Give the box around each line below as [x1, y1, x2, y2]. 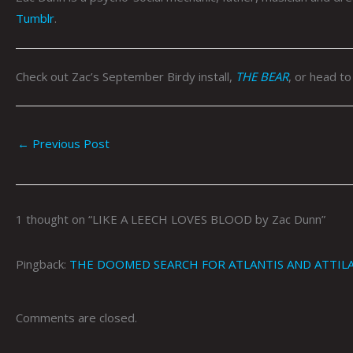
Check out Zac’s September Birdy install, [16, 69, 236, 85]
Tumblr [16, 9, 54, 26]
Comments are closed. [16, 310, 137, 326]
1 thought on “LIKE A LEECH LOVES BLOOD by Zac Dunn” [16, 210, 325, 227]
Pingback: [16, 255, 69, 272]
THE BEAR [236, 69, 288, 85]
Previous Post [29, 135, 110, 151]
